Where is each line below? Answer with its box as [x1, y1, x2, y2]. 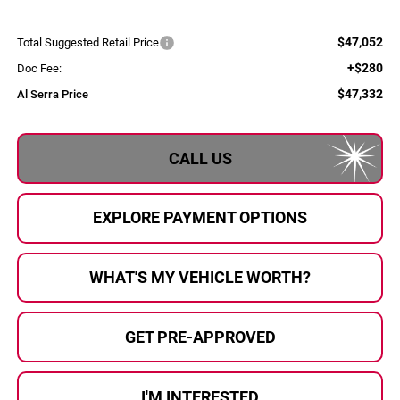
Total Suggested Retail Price [16, 36, 159, 50]
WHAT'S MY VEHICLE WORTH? [89, 268, 311, 287]
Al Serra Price [16, 87, 88, 102]
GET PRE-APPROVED [124, 327, 276, 346]
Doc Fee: [16, 62, 62, 76]
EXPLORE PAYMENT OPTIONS [93, 208, 307, 228]
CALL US [168, 148, 232, 168]
